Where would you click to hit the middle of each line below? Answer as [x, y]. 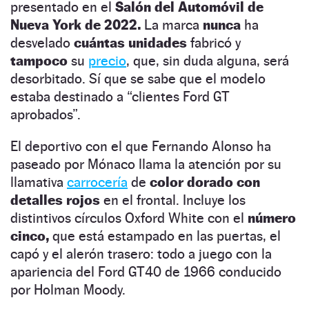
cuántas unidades [130, 42]
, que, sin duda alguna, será [208, 60]
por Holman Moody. [68, 289]
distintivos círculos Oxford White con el [129, 218]
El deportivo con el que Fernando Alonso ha [141, 146]
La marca [172, 24]
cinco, [31, 236]
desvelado [42, 42]
